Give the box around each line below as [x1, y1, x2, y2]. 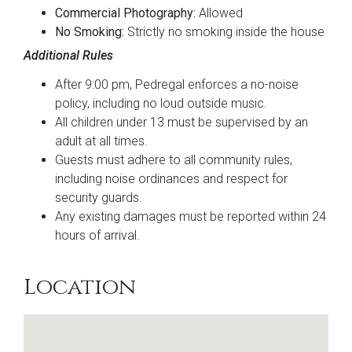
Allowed [196, 5, 243, 20]
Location [24, 272, 136, 302]
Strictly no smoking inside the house [124, 24, 324, 39]
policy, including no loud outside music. [55, 95, 267, 111]
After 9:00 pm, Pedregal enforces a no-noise [55, 76, 299, 92]
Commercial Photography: [55, 5, 196, 20]
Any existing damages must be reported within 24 [55, 208, 326, 224]
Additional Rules [24, 47, 113, 63]
